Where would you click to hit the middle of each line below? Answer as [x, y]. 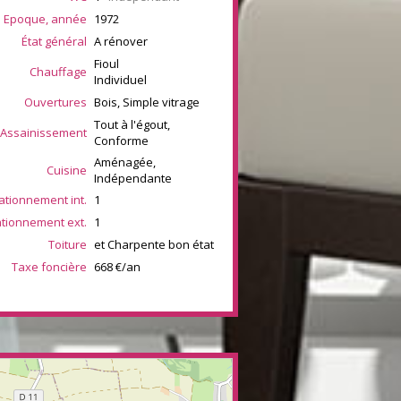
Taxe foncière [49, 266]
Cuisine [67, 170]
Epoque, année [45, 18]
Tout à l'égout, [132, 124]
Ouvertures [55, 102]
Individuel [120, 79]
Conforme [121, 140]
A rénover [121, 41]
